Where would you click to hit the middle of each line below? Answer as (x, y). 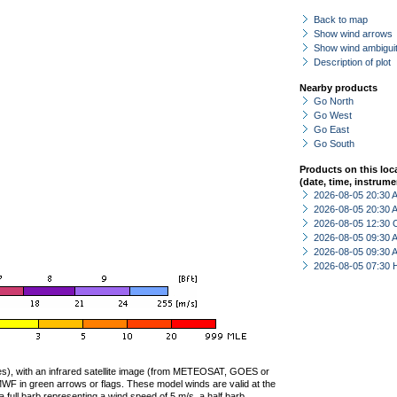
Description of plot (352, 62)
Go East (331, 129)
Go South (334, 144)
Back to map (341, 19)
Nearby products (339, 88)
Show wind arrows (353, 34)
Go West (333, 115)
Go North (334, 101)
